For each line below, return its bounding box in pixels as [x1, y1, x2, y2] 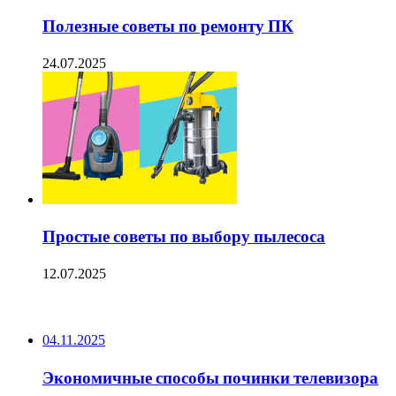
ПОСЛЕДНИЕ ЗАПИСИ [7, 297, 159, 318]
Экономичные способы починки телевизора [42, 365, 378, 390]
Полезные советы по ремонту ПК [42, 14, 293, 39]
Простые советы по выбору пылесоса [42, 225, 325, 249]
